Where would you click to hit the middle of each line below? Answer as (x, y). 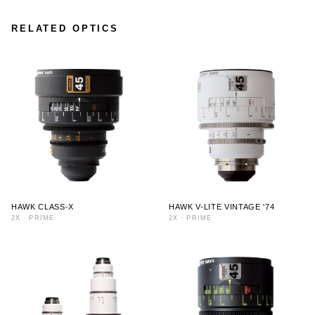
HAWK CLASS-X (43, 207)
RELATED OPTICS (65, 28)
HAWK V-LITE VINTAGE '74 (222, 207)
